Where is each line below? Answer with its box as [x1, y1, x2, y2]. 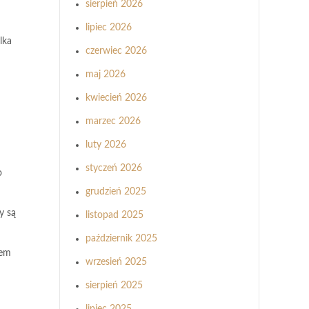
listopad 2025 [86, 210, 143, 220]
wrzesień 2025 [86, 257, 147, 267]
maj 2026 [86, 70, 126, 79]
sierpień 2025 [86, 281, 143, 290]
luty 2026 [86, 140, 126, 150]
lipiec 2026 [86, 23, 132, 32]
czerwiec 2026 [86, 46, 147, 56]
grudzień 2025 [86, 187, 146, 197]
